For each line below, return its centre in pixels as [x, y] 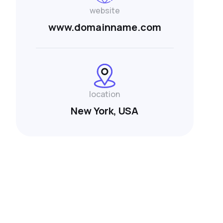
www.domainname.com [105, 27]
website [105, 10]
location [105, 94]
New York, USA [105, 111]
